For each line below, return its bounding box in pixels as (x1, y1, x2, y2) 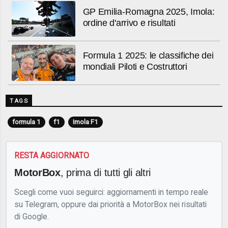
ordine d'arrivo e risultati (82, 17, 176, 28)
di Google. (14, 211, 49, 221)
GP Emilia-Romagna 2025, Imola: (82, 6, 215, 17)
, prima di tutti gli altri (60, 166, 151, 178)
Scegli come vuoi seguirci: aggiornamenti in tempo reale (14, 187, 209, 197)
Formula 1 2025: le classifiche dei (82, 50, 214, 61)
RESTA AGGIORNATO (14, 151, 90, 161)
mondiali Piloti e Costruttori (82, 61, 187, 72)
